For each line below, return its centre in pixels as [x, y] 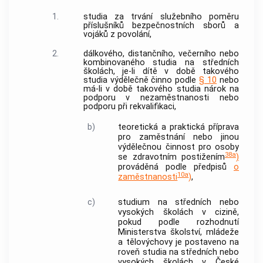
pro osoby [217, 147]
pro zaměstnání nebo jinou [178, 137]
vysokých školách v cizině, [178, 212]
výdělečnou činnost [156, 147]
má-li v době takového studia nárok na [161, 89]
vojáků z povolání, [117, 34]
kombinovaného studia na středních [161, 63]
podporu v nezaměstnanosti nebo [161, 98]
